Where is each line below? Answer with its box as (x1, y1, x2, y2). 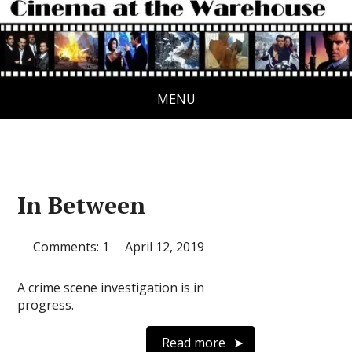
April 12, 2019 (125, 238, 205, 256)
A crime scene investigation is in (17, 279, 205, 297)
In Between (17, 189, 146, 222)
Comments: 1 (33, 238, 110, 256)
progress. (17, 296, 75, 314)
